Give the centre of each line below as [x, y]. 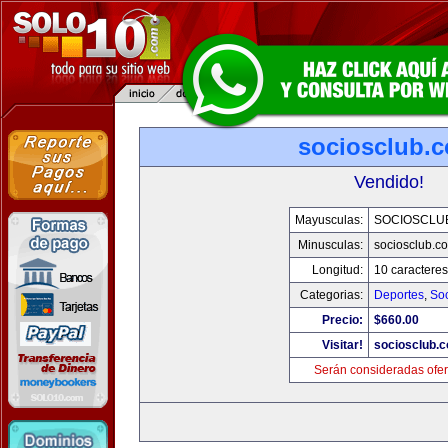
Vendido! [389, 182]
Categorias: [331, 295]
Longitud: [337, 270]
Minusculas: [330, 245]
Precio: [342, 320]
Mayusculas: [328, 220]
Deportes [398, 295]
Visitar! [342, 345]
